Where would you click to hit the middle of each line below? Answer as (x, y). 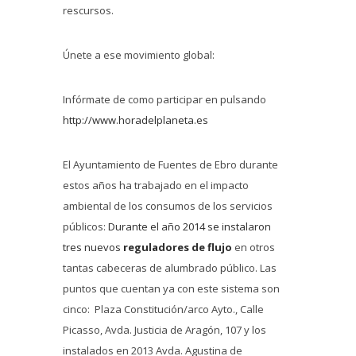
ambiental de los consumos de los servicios (168, 206)
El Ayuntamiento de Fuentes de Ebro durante (170, 165)
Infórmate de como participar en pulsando (164, 100)
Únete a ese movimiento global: (139, 55)
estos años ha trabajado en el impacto (156, 186)
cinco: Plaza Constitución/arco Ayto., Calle (163, 310)
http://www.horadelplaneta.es (137, 120)
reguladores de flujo (176, 248)
